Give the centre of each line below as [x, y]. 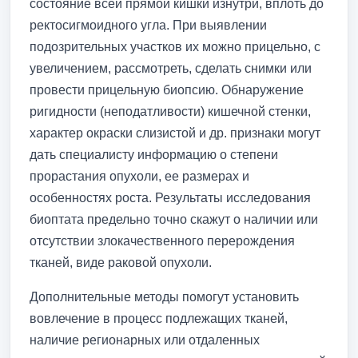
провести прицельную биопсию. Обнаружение [167, 89]
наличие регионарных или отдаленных [145, 340]
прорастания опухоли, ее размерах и [139, 176]
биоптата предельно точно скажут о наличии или [174, 219]
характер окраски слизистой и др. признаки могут [175, 133]
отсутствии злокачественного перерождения [162, 241]
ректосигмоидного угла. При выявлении [148, 25]
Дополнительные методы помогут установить [164, 296]
